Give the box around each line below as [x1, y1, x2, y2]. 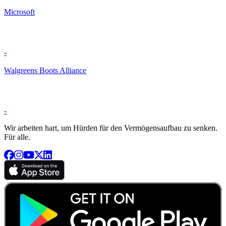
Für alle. [4, 133, 30, 142]
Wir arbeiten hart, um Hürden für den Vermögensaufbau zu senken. [4, 124, 217, 133]
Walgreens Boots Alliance [4, 66, 86, 75]
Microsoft [4, 8, 35, 17]
